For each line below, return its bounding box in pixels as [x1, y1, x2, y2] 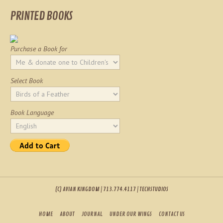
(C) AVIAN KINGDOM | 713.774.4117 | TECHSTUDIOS [55, 185, 168, 193]
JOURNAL [81, 210, 103, 218]
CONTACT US [158, 210, 185, 218]
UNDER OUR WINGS [109, 210, 152, 218]
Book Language [10, 108, 54, 117]
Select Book [10, 76, 43, 85]
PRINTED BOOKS [10, 8, 73, 23]
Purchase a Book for [10, 44, 67, 53]
